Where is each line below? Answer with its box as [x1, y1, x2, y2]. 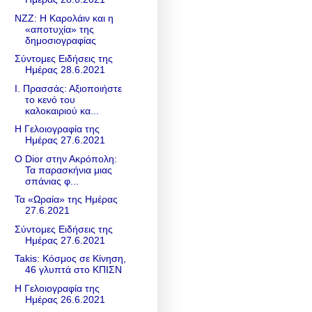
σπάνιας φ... [24, 175, 79, 187]
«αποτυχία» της [24, 23, 94, 35]
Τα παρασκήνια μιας [24, 164, 112, 175]
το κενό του [24, 93, 75, 105]
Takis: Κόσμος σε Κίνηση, [14, 253, 126, 265]
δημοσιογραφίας [24, 34, 96, 46]
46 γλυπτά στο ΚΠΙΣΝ [24, 264, 122, 276]
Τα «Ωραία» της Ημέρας [14, 194, 118, 205]
